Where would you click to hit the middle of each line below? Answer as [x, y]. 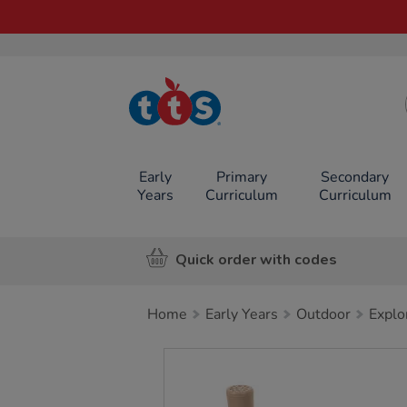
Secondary [355, 177]
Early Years [242, 314]
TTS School [192, 111]
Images [195, 358]
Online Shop [192, 139]
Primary [241, 177]
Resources [192, 125]
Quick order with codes [256, 259]
